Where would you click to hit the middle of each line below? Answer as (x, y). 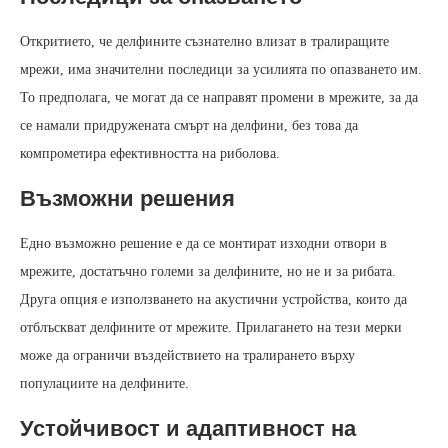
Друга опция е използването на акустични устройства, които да (213, 300)
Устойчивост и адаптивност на (188, 429)
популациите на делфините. (104, 384)
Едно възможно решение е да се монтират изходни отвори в (203, 244)
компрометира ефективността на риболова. (150, 154)
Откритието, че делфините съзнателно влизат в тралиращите (204, 42)
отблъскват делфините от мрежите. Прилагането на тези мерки (211, 328)
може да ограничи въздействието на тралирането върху (187, 356)
